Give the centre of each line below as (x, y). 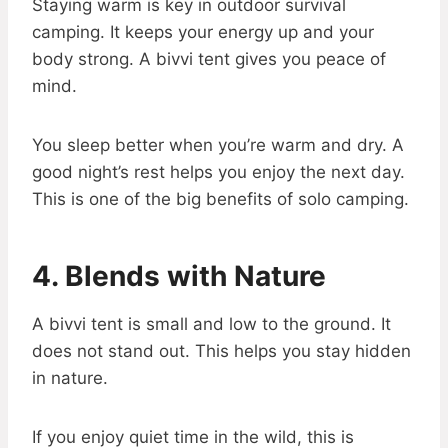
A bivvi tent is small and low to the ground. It (211, 324)
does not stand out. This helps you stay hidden (221, 351)
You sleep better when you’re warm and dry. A (218, 145)
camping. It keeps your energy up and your (203, 32)
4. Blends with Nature (179, 276)
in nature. (70, 378)
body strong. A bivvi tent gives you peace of (209, 59)
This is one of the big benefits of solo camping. (220, 199)
